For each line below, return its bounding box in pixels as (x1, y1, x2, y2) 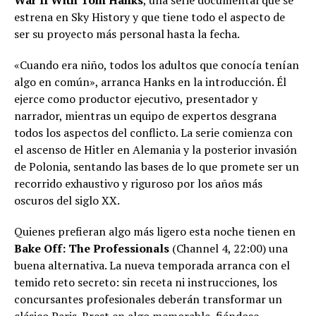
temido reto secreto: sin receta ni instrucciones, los (14, 274, 277, 291)
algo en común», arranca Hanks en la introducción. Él (14, 74, 286, 90)
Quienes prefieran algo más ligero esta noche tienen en (14, 224, 296, 240)
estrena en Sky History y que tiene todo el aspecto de (14, 9, 285, 25)
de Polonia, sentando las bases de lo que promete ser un (14, 159, 299, 175)
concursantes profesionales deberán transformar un (14, 291, 282, 308)
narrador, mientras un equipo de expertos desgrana (14, 108, 276, 124)
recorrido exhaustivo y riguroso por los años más (14, 176, 262, 192)
